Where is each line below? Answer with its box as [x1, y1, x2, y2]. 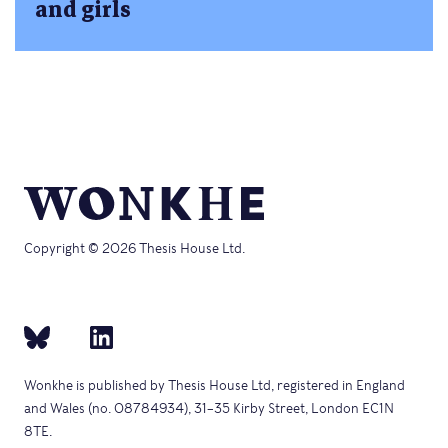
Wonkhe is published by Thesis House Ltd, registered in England [24, 377, 405, 393]
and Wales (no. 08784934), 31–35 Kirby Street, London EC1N [24, 400, 394, 416]
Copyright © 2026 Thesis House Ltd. [24, 241, 245, 257]
